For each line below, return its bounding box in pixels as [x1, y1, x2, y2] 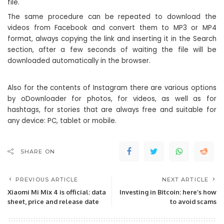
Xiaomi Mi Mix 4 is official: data [7, 188, 106, 196]
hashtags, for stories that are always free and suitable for [7, 105, 216, 114]
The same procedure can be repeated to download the [7, 12, 216, 21]
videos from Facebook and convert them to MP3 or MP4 [7, 23, 216, 32]
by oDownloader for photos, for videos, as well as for [7, 94, 216, 103]
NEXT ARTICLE [161, 176, 208, 183]
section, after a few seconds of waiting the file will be [7, 45, 216, 54]
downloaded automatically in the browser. [7, 56, 150, 65]
